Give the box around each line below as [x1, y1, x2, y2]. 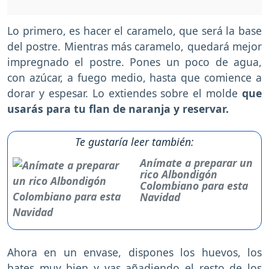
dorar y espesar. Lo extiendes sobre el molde [7, 85, 242, 100]
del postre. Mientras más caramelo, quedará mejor [7, 38, 262, 53]
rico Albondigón [140, 166, 218, 181]
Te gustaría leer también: [75, 134, 194, 149]
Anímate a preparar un [140, 155, 253, 170]
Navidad [140, 189, 181, 204]
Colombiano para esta [140, 178, 249, 193]
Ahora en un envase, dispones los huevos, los [7, 244, 262, 259]
